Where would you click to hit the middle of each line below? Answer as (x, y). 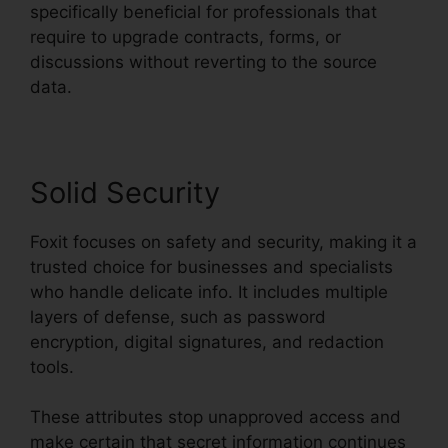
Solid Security (125, 192)
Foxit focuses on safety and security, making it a (223, 241)
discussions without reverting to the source (203, 61)
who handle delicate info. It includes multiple (209, 291)
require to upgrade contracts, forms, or (185, 36)
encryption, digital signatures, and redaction (207, 341)
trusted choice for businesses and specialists (211, 266)
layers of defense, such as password (178, 316)
